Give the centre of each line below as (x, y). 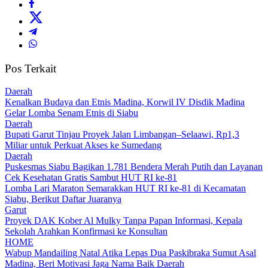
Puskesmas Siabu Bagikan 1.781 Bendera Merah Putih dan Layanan (134, 167)
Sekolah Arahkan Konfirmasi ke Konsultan (86, 232)
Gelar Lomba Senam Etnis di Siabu (71, 113)
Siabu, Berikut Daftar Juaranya (63, 199)
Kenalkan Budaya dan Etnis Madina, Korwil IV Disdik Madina (125, 102)
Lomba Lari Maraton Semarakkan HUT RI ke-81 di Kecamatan (125, 188)
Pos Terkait (31, 68)
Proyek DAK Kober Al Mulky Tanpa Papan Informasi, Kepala (124, 221)
